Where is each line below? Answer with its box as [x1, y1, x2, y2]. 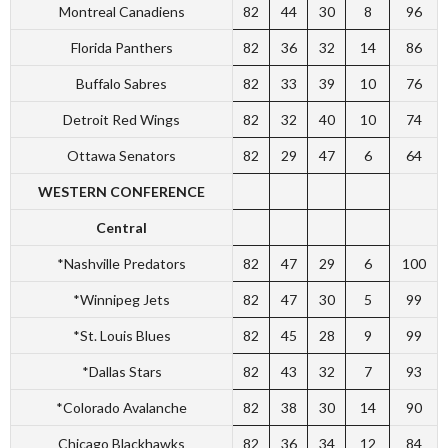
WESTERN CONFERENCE [38, 183, 205, 201]
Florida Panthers [70, 39, 173, 57]
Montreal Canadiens [58, 3, 185, 21]
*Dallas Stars [81, 363, 162, 381]
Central [96, 219, 147, 237]
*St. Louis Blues [72, 327, 171, 345]
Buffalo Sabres [76, 75, 167, 93]
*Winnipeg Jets [73, 291, 170, 309]
